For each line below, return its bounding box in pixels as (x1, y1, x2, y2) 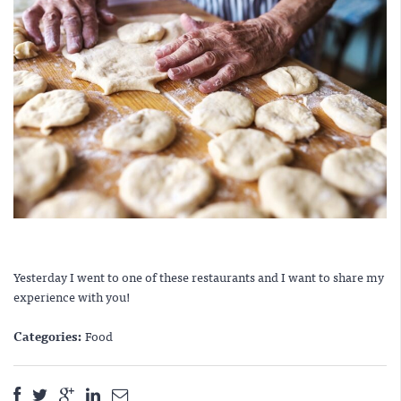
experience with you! (13, 286, 131, 306)
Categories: (13, 326, 85, 346)
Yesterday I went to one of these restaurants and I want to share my (13, 267, 384, 286)
